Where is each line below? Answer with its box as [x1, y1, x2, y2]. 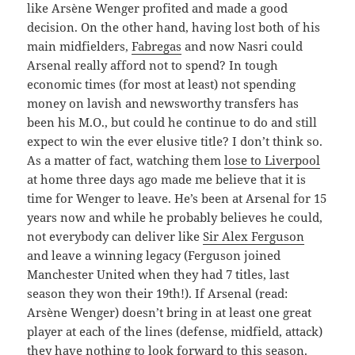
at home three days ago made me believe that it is [27, 171, 307, 188]
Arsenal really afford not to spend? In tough [27, 57, 279, 74]
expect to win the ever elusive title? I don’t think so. [27, 133, 323, 150]
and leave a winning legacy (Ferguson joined [27, 247, 281, 264]
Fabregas [132, 38, 182, 55]
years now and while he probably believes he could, [27, 209, 323, 226]
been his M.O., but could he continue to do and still [27, 114, 318, 131]
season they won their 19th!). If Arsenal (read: [27, 285, 288, 302]
